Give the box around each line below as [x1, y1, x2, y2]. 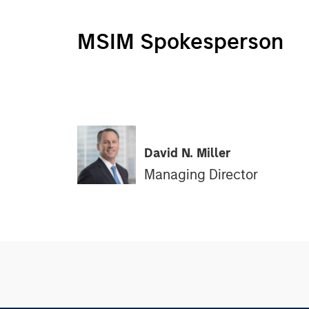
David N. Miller [144, 145, 231, 161]
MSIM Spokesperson [77, 28, 283, 54]
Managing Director [144, 166, 258, 183]
